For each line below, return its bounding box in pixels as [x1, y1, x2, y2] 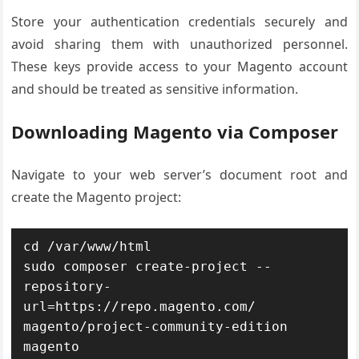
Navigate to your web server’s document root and [11, 166, 348, 184]
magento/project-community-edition [23, 319, 288, 334]
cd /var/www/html [23, 239, 152, 254]
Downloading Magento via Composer [11, 119, 339, 143]
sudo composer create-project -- [23, 259, 272, 274]
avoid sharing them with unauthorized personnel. [11, 35, 348, 53]
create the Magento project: [11, 188, 182, 206]
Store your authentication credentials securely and [11, 13, 348, 30]
